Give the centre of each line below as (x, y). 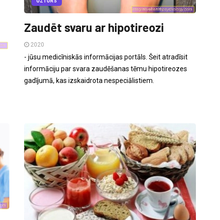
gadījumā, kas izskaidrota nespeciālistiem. (89, 81)
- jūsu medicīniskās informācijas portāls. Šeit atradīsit (106, 57)
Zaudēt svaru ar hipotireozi (94, 27)
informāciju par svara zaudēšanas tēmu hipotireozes (106, 69)
